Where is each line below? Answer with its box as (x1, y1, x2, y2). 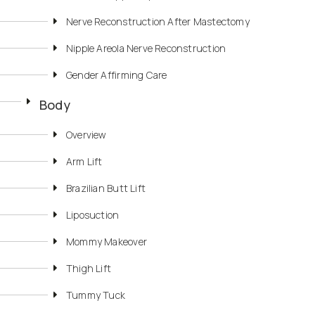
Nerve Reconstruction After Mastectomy (66, 15, 250, 29)
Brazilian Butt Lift (66, 181, 146, 195)
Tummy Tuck (66, 288, 126, 302)
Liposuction (66, 208, 120, 222)
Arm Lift (66, 155, 103, 169)
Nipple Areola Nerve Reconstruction (66, 41, 226, 56)
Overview (66, 128, 107, 142)
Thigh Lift (66, 262, 112, 276)
